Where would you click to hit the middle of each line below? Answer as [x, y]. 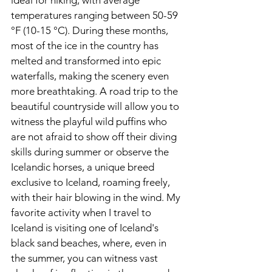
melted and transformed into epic [87, 60]
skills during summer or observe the [91, 151]
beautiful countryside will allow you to [96, 106]
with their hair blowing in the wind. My [97, 197]
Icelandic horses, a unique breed [84, 167]
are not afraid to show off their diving [95, 136]
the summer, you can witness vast [86, 258]
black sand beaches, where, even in [90, 243]
